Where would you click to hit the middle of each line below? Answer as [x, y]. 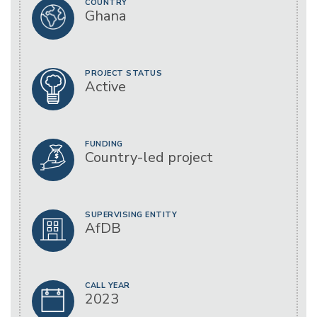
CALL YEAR [108, 285]
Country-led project [149, 157]
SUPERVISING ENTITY [131, 214]
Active [105, 86]
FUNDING [104, 144]
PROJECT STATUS [123, 73]
